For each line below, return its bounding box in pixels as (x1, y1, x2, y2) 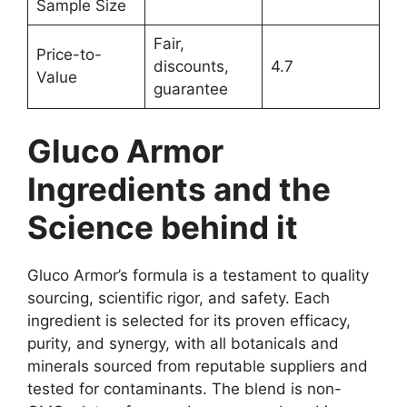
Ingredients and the (27, 170, 331, 209)
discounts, (153, 56, 229, 75)
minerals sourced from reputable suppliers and (27, 357, 368, 376)
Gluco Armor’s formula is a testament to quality (27, 266, 369, 285)
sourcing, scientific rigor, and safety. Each (27, 289, 330, 308)
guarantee (153, 79, 228, 98)
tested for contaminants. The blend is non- (27, 380, 342, 399)
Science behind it (27, 208, 298, 247)
